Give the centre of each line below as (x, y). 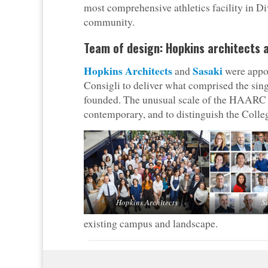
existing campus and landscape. (151, 224)
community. (109, 22)
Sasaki (208, 71)
